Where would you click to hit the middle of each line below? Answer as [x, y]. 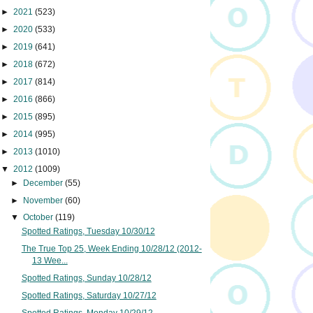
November [44, 200]
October [39, 218]
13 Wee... [50, 261]
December [44, 183]
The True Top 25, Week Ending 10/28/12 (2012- [111, 249]
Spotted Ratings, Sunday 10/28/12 [86, 278]
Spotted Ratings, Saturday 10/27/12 [89, 296]
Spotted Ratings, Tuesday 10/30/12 [88, 232]
